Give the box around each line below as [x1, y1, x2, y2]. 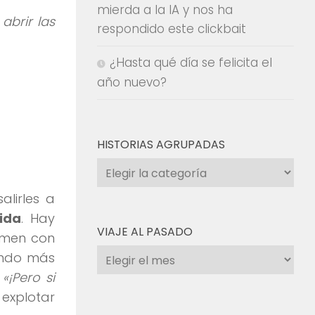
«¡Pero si [3, 268, 55, 286]
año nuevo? [97, 74, 167, 91]
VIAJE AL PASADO [97, 224, 193, 240]
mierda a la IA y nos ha [97, 1, 233, 18]
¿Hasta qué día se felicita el [110, 54, 272, 71]
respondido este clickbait [97, 20, 246, 37]
